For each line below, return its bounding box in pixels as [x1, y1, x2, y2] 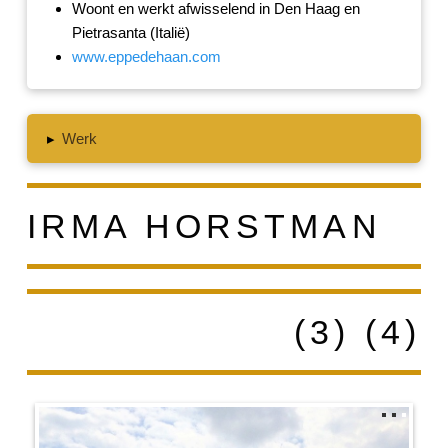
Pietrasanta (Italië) [71, 24, 190, 42]
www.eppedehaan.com [71, 48, 221, 66]
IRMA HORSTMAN [26, 206, 382, 245]
